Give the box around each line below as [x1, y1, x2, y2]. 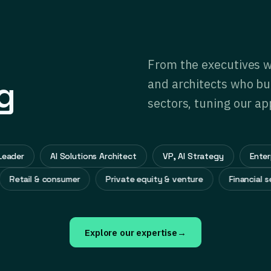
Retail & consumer [25, 174, 96, 185]
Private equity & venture [121, 174, 219, 185]
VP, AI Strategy [145, 151, 206, 162]
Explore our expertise [85, 226, 177, 238]
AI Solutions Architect [32, 151, 119, 162]
